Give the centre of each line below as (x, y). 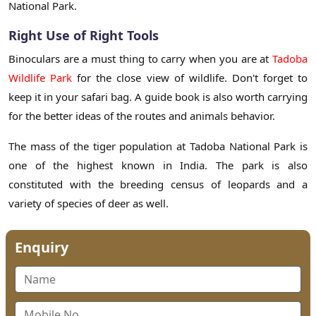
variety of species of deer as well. (89, 203)
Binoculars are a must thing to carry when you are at (140, 58)
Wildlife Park (41, 77)
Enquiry (42, 247)
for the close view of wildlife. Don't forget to (190, 77)
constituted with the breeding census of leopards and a (158, 184)
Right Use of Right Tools (84, 35)
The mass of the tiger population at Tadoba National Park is (158, 146)
